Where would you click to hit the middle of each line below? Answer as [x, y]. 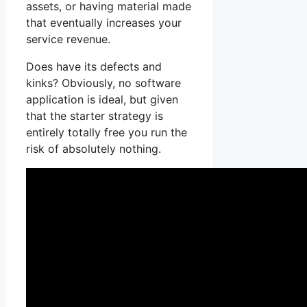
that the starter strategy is [95, 116]
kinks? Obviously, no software [103, 83]
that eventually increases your [104, 23]
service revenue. [68, 39]
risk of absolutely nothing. [94, 149]
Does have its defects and [94, 67]
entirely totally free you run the [107, 133]
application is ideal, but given [102, 100]
